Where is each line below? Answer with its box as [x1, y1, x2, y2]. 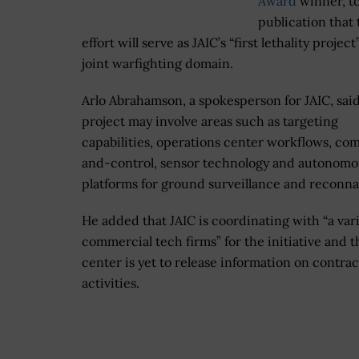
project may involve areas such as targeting [82, 113, 338, 130]
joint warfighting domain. [82, 55, 233, 72]
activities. [82, 275, 139, 292]
